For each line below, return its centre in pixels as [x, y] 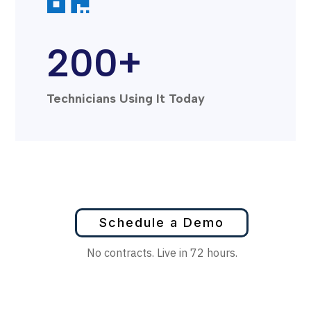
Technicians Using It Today [126, 98]
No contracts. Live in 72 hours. [162, 252]
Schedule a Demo [161, 222]
